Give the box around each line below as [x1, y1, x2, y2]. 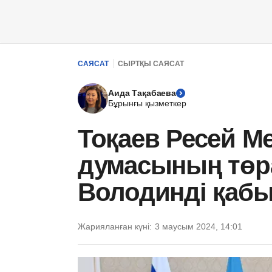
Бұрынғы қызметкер [108, 98, 186, 108]
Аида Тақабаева [108, 88, 177, 98]
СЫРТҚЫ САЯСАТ [118, 59, 184, 68]
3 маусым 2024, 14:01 [155, 222, 242, 231]
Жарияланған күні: [78, 222, 152, 231]
